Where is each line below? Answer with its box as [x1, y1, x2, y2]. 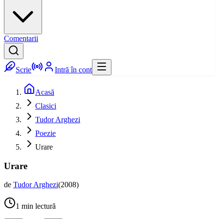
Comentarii [4, 34, 38, 43]
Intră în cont [55, 66, 92, 74]
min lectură [20, 202, 56, 211]
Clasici [35, 102, 56, 110]
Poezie [35, 129, 56, 137]
